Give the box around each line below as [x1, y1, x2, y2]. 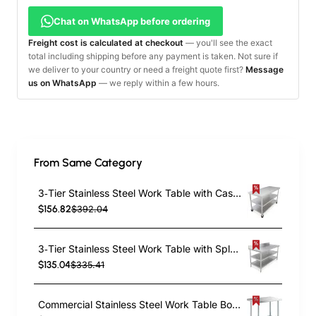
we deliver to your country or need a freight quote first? [28, 63, 245, 75]
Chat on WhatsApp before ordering [54, 15, 210, 27]
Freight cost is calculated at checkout [28, 37, 183, 48]
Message [245, 63, 284, 75]
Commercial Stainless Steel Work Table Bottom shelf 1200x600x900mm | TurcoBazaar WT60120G [232, 298, 241, 311]
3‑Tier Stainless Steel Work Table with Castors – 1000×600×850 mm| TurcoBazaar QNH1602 [233, 187, 241, 200]
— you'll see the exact [183, 37, 272, 48]
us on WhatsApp [28, 77, 97, 88]
